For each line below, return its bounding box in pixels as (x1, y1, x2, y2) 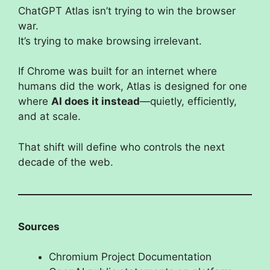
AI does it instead (51, 95, 140, 108)
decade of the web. (18, 155, 113, 168)
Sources (18, 220, 60, 233)
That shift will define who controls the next (18, 140, 225, 153)
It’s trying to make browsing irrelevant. (18, 34, 202, 47)
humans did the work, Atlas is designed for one (18, 80, 247, 93)
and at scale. (18, 110, 81, 123)
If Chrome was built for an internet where (18, 65, 217, 78)
